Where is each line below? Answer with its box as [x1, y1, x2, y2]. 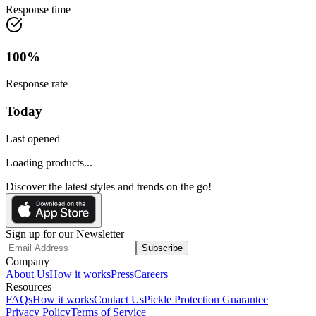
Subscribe [142, 242, 183, 253]
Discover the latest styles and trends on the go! [6, 180, 212, 193]
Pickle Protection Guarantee [144, 293, 268, 305]
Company [6, 255, 49, 267]
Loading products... [6, 156, 92, 169]
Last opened [6, 132, 60, 145]
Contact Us [94, 293, 144, 305]
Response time [6, 3, 71, 16]
